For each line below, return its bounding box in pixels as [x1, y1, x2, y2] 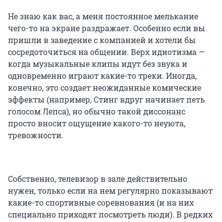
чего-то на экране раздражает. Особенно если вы [8, 23, 205, 34]
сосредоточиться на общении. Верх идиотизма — [8, 47, 205, 57]
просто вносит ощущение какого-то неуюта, [8, 118, 185, 129]
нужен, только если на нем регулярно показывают [8, 185, 213, 196]
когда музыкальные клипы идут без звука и [8, 58, 187, 69]
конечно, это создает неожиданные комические [8, 82, 201, 93]
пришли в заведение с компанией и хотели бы [8, 35, 196, 46]
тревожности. [8, 130, 63, 141]
